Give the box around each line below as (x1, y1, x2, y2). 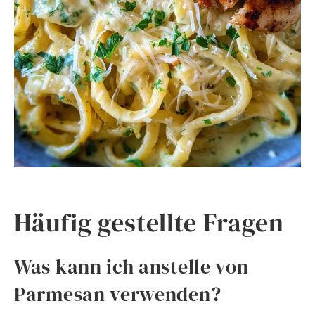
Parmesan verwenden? (14, 280, 221, 307)
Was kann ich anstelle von (14, 252, 249, 280)
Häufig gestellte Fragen (14, 205, 284, 240)
